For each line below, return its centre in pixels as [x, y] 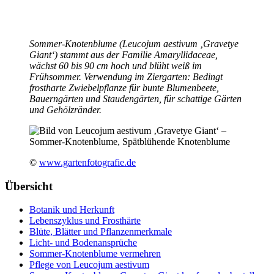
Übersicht [29, 186]
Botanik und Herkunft [72, 210]
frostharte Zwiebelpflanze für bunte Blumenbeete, [124, 87]
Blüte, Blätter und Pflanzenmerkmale [101, 232]
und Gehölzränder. [65, 109]
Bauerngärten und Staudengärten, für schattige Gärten [135, 98]
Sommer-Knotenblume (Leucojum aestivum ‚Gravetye [134, 43]
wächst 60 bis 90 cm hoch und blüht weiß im [116, 65]
